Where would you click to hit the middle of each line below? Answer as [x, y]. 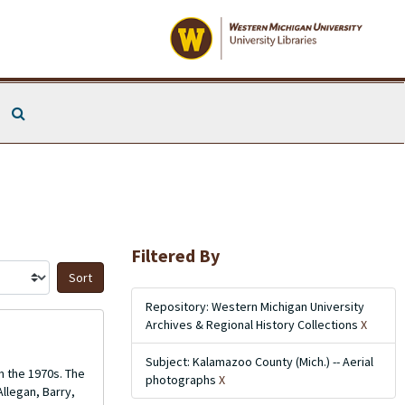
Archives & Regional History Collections [253, 325]
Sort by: [126, 285]
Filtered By [175, 255]
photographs [182, 380]
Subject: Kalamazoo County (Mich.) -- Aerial [259, 362]
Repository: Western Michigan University [254, 306]
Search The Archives [86, 112]
